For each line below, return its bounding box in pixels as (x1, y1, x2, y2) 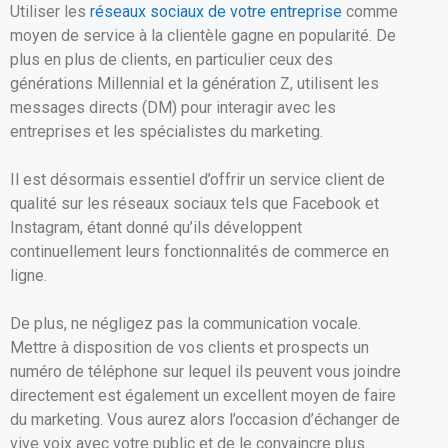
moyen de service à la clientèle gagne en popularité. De (10, 25, 396, 45)
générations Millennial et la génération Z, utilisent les (10, 73, 379, 93)
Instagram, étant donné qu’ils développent (10, 217, 302, 237)
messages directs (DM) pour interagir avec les (10, 97, 336, 117)
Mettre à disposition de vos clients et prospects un (10, 337, 369, 357)
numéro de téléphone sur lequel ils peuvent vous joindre (10, 361, 401, 381)
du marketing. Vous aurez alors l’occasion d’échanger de (10, 409, 400, 429)
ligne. (10, 265, 47, 285)
